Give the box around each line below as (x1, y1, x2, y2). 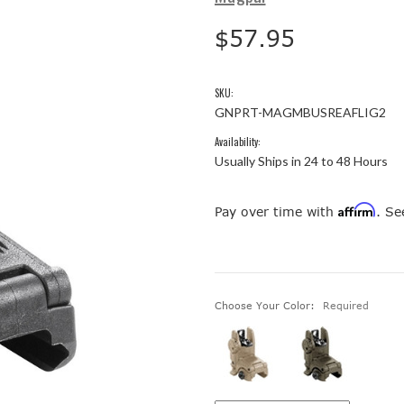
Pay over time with (215, 203, 338, 219)
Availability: (215, 133, 261, 149)
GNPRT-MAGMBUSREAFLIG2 (215, 104, 386, 120)
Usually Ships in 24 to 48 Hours (215, 152, 388, 169)
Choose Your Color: (215, 298, 318, 311)
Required (322, 298, 369, 311)
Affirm (338, 201, 376, 217)
